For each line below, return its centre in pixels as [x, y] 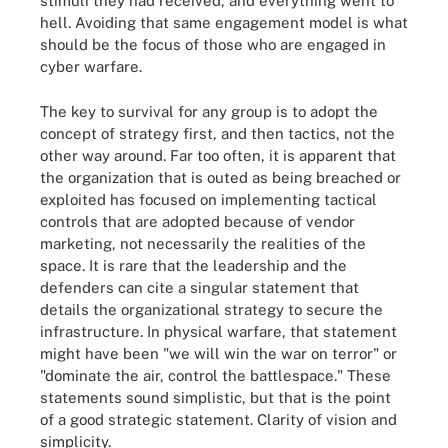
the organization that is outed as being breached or [220, 177]
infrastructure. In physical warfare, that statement [218, 331]
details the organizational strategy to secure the [211, 309]
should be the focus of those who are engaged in [213, 44]
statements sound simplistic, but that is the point [215, 397]
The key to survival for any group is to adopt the [209, 111]
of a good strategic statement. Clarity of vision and [218, 419]
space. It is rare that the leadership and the [193, 265]
